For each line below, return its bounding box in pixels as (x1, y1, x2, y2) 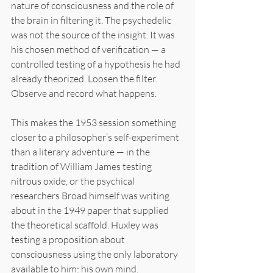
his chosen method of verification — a (11, 43, 168, 55)
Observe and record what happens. (11, 87, 157, 99)
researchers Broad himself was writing (11, 189, 171, 202)
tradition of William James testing (11, 160, 154, 172)
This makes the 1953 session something (11, 116, 178, 129)
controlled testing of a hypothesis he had (11, 57, 182, 70)
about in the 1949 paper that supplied (11, 204, 171, 216)
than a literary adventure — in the (11, 145, 152, 158)
